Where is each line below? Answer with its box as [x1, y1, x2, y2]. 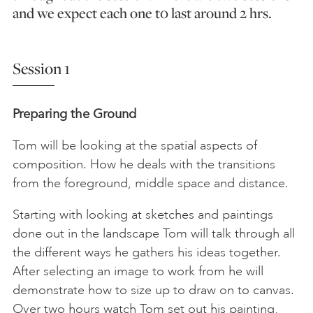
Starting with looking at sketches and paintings [13, 206, 273, 222]
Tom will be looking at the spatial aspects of [13, 137, 257, 153]
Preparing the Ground [13, 105, 136, 122]
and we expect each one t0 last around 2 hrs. [13, 2, 272, 23]
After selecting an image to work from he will [13, 263, 263, 279]
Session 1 [13, 57, 70, 80]
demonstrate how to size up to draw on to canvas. [13, 282, 294, 298]
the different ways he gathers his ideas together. [13, 244, 281, 260]
